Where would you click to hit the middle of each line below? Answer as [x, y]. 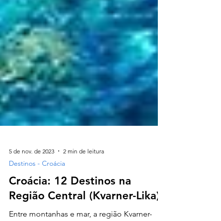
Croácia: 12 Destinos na [70, 203]
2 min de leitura [84, 173]
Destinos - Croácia [37, 185]
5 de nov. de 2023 [32, 173]
